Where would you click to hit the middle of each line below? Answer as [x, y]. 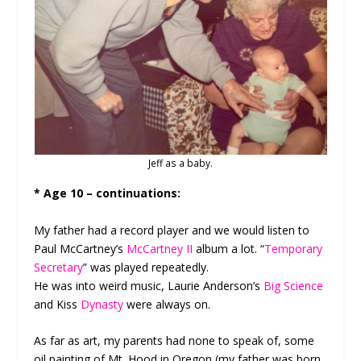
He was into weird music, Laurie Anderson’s [149, 285]
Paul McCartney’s [81, 248]
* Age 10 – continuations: [108, 193]
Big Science [294, 285]
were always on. [167, 304]
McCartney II [160, 248]
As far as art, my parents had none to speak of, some [174, 340]
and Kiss [58, 304]
